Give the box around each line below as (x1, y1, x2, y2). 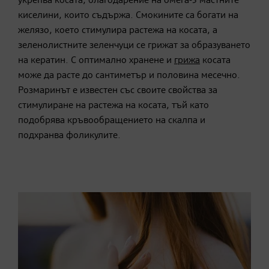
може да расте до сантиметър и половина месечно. (18, 70, 240, 80)
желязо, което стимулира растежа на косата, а (18, 25, 217, 35)
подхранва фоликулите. (18, 130, 121, 141)
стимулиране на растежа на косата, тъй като (18, 100, 209, 110)
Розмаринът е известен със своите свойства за (18, 85, 217, 95)
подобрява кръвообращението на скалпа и (18, 115, 205, 125)
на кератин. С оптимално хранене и (18, 55, 174, 65)
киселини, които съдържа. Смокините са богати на (18, 10, 238, 20)
